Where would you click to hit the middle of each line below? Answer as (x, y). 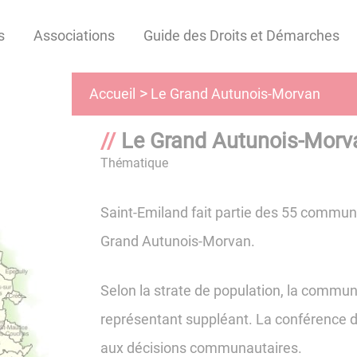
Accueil (113, 94)
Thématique (134, 163)
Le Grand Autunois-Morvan (236, 93)
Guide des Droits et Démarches (241, 36)
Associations (74, 36)
